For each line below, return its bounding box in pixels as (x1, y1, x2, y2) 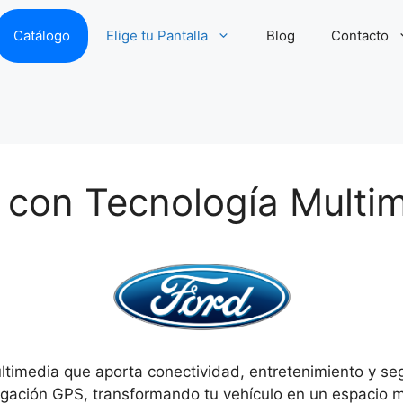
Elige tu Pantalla (105, 27, 208, 44)
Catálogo (13, 27, 70, 44)
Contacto (330, 27, 389, 44)
